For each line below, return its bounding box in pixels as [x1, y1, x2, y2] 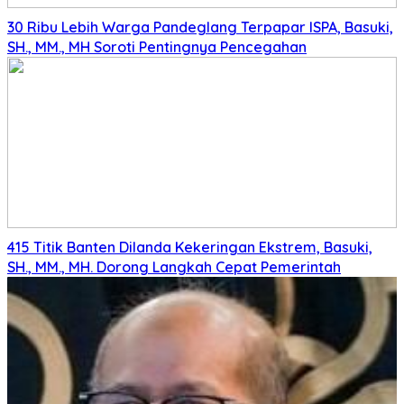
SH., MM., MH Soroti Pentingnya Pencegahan [7, 37, 307, 56]
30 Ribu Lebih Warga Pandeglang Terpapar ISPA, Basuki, [7, 17, 393, 36]
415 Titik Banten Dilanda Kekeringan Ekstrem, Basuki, [7, 237, 372, 256]
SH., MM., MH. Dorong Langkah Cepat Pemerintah [7, 257, 341, 276]
